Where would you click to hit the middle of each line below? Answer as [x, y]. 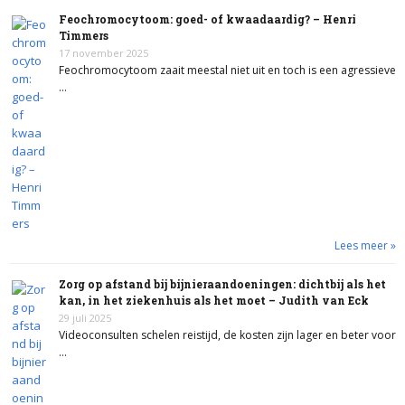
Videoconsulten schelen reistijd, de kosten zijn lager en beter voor [227, 335]
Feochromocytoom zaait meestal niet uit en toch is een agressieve [227, 70]
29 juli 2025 [85, 318]
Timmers [84, 35]
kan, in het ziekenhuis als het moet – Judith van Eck [214, 300]
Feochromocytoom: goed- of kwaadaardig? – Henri [207, 19]
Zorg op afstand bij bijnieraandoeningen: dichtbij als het [222, 284]
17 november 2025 [104, 53]
